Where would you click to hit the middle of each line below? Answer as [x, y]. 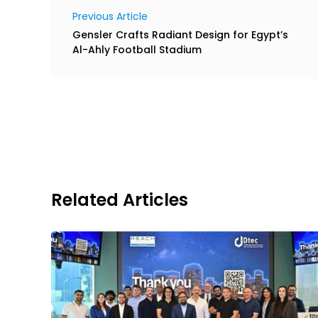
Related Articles [120, 199]
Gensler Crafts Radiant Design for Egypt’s [180, 34]
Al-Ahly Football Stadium [137, 49]
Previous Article [110, 16]
